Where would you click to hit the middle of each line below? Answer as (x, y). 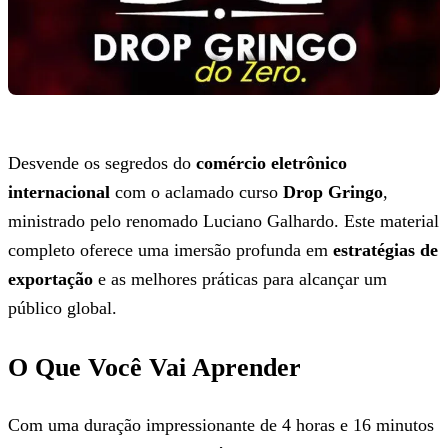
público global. (62, 307)
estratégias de (385, 249)
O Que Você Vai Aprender (154, 366)
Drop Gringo (333, 191)
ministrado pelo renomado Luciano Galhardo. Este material (223, 220)
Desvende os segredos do (102, 162)
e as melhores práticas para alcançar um (240, 278)
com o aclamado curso (196, 191)
